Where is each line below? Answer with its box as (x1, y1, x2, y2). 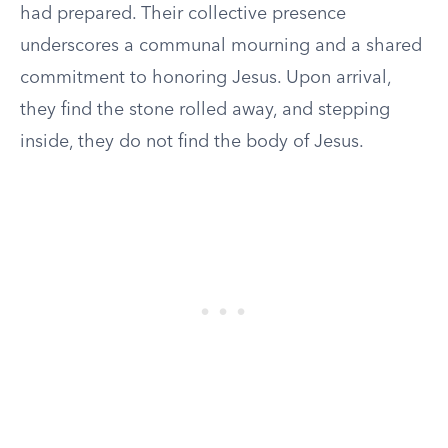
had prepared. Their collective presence (20, 5, 346, 23)
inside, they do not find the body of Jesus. (20, 133, 364, 151)
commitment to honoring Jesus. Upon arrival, (20, 69, 391, 87)
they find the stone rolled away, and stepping (20, 101, 390, 119)
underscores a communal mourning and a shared (20, 37, 422, 55)
